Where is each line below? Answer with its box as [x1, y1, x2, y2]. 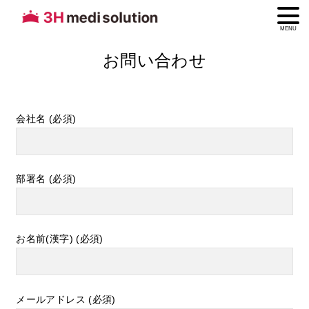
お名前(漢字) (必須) [16, 233, 103, 245]
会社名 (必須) [16, 112, 77, 124]
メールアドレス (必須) [16, 293, 116, 305]
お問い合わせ [102, 50, 207, 70]
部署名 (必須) [16, 172, 77, 184]
